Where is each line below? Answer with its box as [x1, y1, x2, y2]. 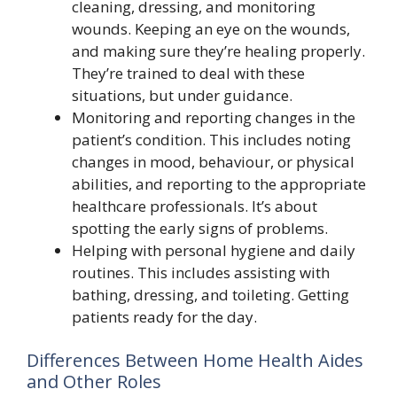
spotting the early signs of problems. [72, 217, 328, 238]
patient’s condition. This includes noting [72, 128, 351, 150]
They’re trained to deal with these [72, 62, 305, 83]
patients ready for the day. [72, 306, 257, 327]
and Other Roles [27, 370, 161, 393]
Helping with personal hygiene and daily [72, 239, 355, 261]
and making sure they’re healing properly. [72, 40, 365, 61]
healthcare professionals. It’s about [72, 195, 317, 216]
